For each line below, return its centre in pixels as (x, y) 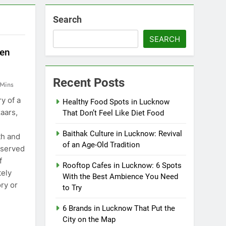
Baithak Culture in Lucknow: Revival (123, 133)
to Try (72, 187)
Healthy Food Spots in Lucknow (116, 102)
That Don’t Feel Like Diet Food (114, 113)
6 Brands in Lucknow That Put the (119, 208)
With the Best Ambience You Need (121, 176)
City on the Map (89, 219)
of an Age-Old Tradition (101, 145)
